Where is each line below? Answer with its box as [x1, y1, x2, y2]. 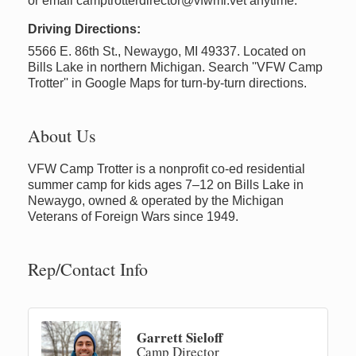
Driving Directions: [28, 22, 141, 37]
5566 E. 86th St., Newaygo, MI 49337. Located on [28, 44, 306, 59]
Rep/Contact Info [28, 257, 148, 281]
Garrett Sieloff [137, 327, 222, 348]
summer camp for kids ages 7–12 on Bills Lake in [28, 178, 304, 192]
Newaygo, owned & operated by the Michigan [28, 194, 284, 208]
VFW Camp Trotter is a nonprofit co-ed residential [28, 162, 305, 176]
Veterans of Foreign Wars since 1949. [28, 210, 238, 224]
